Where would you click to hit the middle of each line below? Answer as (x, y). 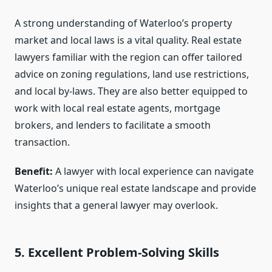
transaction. (42, 142)
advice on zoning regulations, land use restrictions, (132, 74)
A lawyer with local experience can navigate (153, 172)
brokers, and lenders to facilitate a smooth (113, 125)
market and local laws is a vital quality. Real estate (128, 40)
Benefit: (34, 172)
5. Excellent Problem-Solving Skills (117, 253)
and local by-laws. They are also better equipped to (131, 91)
